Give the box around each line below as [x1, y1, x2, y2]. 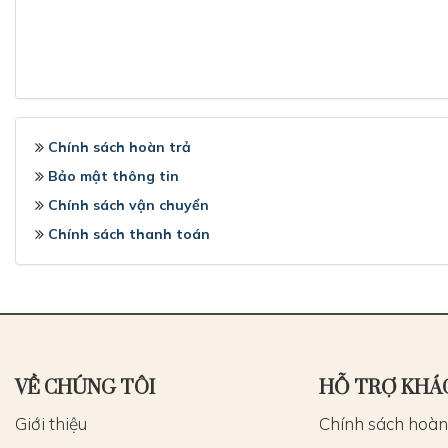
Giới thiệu [15, 413, 87, 434]
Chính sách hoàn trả [48, 138, 191, 156]
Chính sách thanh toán [48, 225, 210, 243]
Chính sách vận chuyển [48, 196, 209, 214]
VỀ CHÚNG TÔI [15, 376, 155, 401]
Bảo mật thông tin [48, 167, 179, 185]
